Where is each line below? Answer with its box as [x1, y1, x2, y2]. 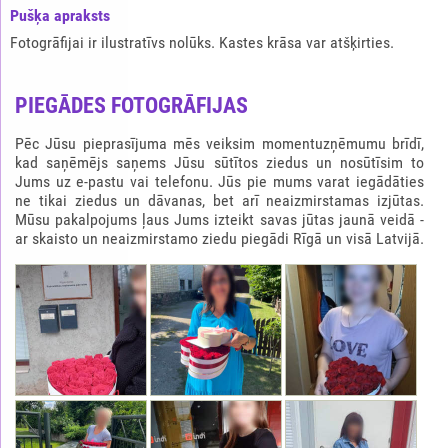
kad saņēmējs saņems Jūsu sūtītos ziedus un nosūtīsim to [15, 152, 424, 172]
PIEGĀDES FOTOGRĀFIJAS [15, 92, 248, 118]
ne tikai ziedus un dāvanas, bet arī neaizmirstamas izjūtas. [15, 190, 424, 210]
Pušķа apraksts [10, 5, 110, 25]
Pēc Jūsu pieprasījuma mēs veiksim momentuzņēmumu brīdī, [15, 133, 424, 153]
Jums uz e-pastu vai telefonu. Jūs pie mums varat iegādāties [15, 171, 424, 191]
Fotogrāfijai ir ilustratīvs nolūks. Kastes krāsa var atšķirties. [10, 32, 394, 52]
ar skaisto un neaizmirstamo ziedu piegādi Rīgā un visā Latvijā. [15, 228, 424, 248]
